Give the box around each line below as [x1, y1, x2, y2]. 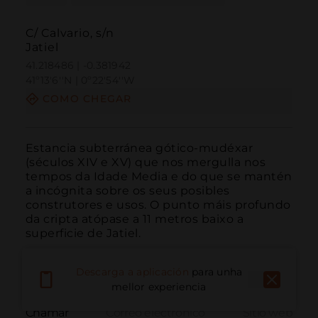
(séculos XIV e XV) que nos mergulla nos [25, 155, 266, 169]
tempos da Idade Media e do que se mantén [25, 169, 292, 183]
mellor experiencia [111, 280, 207, 294]
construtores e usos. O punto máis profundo [25, 197, 291, 212]
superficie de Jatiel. [25, 226, 141, 240]
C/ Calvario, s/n [25, 26, 114, 40]
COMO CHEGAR [42, 92, 132, 106]
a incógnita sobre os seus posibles [25, 183, 230, 197]
